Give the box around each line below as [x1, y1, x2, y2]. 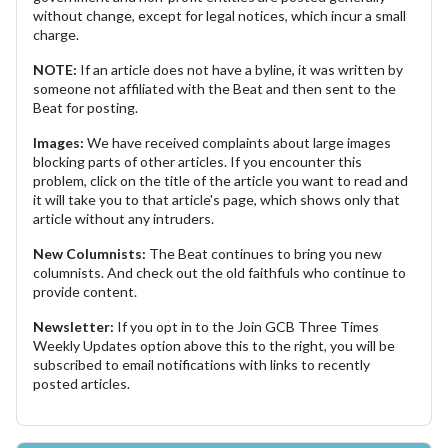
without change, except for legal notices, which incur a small [33, 6, 406, 24]
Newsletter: [33, 317, 114, 335]
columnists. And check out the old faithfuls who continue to [33, 263, 406, 281]
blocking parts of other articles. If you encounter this [33, 152, 362, 170]
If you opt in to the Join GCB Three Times [114, 317, 379, 335]
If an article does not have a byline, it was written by [80, 60, 403, 78]
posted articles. [33, 374, 130, 392]
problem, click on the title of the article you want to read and [33, 171, 408, 189]
